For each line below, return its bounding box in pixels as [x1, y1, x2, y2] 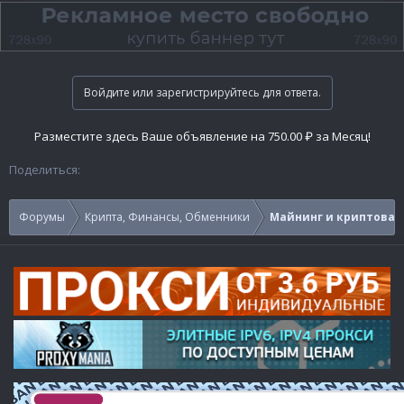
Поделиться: [9, 161, 80, 179]
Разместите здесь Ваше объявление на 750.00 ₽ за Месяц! [33, 128, 371, 145]
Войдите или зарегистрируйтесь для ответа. [83, 85, 321, 101]
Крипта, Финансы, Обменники [85, 209, 250, 225]
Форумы [19, 209, 65, 225]
